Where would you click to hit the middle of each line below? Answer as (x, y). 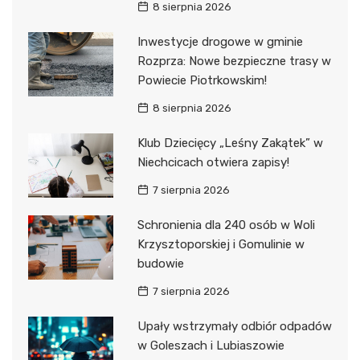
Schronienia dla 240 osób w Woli (226, 225)
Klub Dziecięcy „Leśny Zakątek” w (230, 143)
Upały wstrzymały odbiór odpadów (234, 327)
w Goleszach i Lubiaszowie (211, 346)
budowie (160, 264)
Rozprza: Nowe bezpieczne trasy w (234, 61)
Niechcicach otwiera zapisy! (213, 163)
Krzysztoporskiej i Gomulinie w (221, 245)
